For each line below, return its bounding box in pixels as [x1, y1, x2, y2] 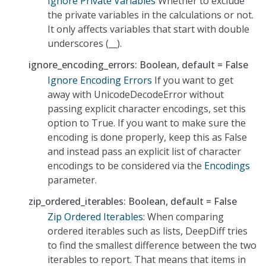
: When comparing [143, 210, 224, 223]
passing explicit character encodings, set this [47, 102, 246, 115]
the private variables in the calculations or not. [47, 8, 254, 21]
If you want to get [152, 73, 233, 87]
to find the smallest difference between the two [47, 238, 256, 252]
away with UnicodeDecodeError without [47, 87, 224, 101]
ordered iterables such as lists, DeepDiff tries [47, 224, 248, 237]
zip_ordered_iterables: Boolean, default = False [28, 194, 237, 208]
